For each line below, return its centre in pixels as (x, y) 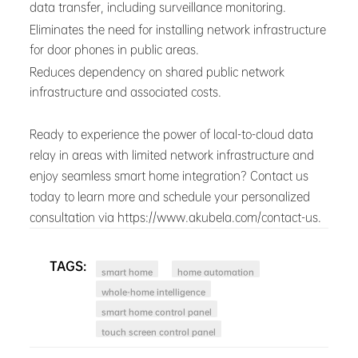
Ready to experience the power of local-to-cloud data (172, 134)
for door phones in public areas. (115, 50)
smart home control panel (157, 312)
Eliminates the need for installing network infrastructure (178, 29)
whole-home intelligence (154, 292)
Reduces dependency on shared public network (157, 72)
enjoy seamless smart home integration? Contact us (169, 175)
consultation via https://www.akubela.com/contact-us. (176, 217)
